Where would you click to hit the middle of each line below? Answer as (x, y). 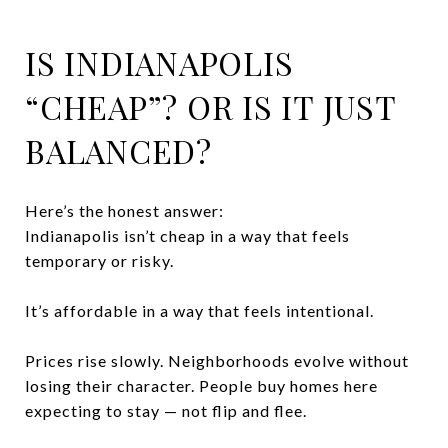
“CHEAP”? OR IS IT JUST (210, 106)
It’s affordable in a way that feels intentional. (199, 310)
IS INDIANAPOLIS (159, 62)
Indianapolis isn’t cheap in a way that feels (187, 235)
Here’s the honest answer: (124, 210)
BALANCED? (118, 150)
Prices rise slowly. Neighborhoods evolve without (217, 360)
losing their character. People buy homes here (201, 385)
